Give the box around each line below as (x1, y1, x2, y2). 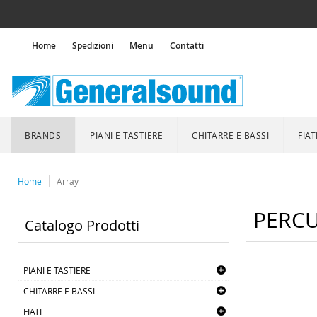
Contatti (170, 40, 204, 52)
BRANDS (25, 129, 61, 141)
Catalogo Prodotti (25, 216, 139, 235)
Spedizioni (72, 40, 113, 52)
